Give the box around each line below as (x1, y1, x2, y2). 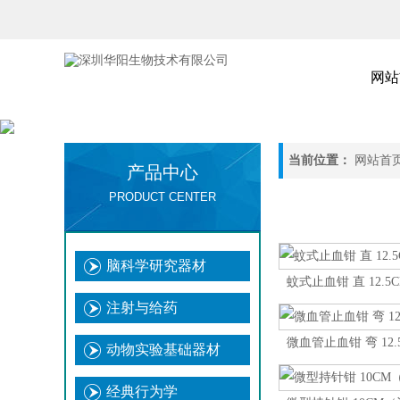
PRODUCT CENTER (109, 190, 216, 204)
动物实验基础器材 (106, 342, 221, 357)
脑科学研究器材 (106, 258, 206, 273)
